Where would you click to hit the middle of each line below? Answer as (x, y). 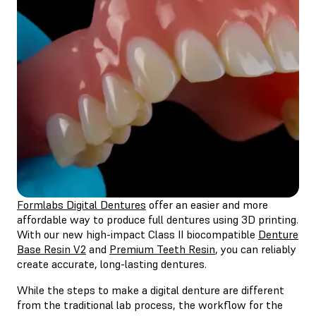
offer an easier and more (207, 204)
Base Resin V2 (51, 249)
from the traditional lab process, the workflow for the (150, 304)
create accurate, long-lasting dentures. (112, 263)
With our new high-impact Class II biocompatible (138, 234)
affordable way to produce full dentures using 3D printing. (158, 219)
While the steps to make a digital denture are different (151, 290)
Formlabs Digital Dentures (81, 204)
